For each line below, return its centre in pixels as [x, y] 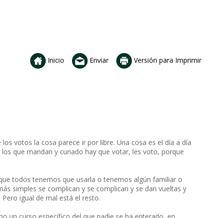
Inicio [55, 60]
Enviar [98, 60]
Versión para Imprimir [167, 60]
